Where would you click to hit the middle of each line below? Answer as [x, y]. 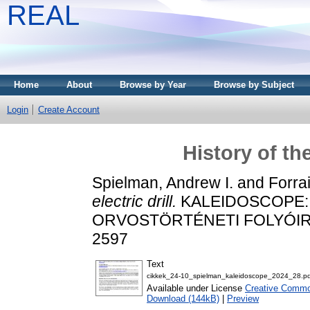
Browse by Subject [254, 85]
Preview [243, 299]
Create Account [69, 110]
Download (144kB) [183, 299]
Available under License [196, 289]
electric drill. [134, 201]
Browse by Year [153, 85]
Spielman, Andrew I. [163, 182]
